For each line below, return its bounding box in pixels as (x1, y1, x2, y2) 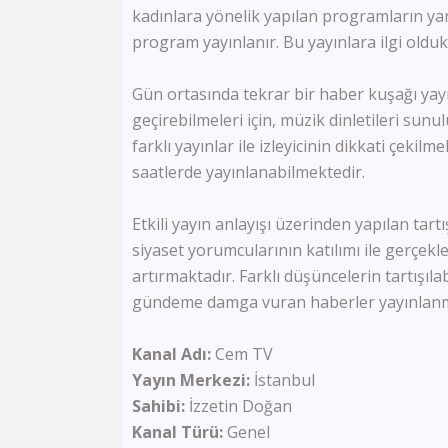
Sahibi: (132, 395, 189, 417)
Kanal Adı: (132, 343, 215, 365)
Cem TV (215, 343, 273, 365)
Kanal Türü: (132, 421, 227, 443)
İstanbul (254, 369, 315, 391)
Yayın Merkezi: (132, 369, 254, 391)
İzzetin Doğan (189, 395, 292, 417)
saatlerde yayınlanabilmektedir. (132, 161, 365, 183)
